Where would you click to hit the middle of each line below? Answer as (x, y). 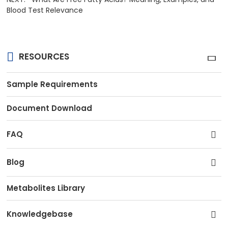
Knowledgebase (40, 214)
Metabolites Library (46, 188)
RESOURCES (44, 56)
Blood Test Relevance (45, 10)
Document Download (50, 108)
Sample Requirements (52, 84)
